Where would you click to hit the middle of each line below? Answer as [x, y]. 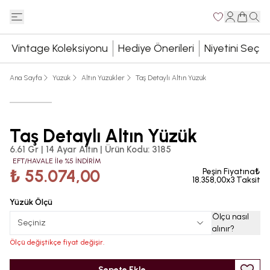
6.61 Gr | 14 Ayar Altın [54, 149]
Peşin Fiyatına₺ [231, 171]
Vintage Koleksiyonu [59, 48]
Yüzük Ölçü [31, 202]
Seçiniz [32, 223]
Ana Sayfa [26, 78]
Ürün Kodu [126, 149]
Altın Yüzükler [103, 78]
